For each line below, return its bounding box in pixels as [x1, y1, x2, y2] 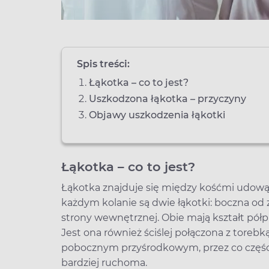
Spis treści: [77, 58, 130, 70]
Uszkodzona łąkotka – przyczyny [89, 93, 249, 104]
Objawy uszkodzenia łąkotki [89, 109, 228, 121]
